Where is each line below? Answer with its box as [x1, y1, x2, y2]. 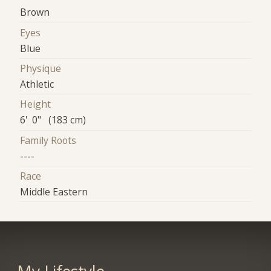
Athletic [20, 77, 54, 91]
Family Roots [20, 133, 77, 147]
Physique [20, 61, 62, 75]
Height [20, 97, 51, 111]
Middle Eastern [20, 185, 88, 199]
